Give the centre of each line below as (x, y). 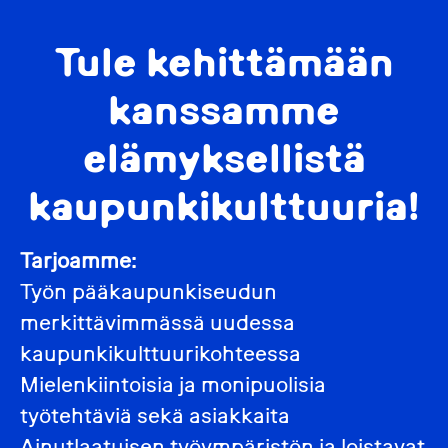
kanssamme (224, 109)
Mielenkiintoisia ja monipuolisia (173, 384)
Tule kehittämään (224, 61)
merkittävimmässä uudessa (157, 322)
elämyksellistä (224, 157)
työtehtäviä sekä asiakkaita (155, 415)
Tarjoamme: (78, 260)
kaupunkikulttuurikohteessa (160, 353)
